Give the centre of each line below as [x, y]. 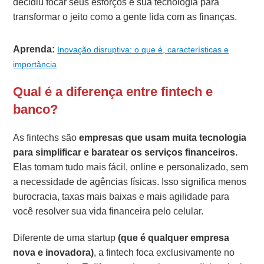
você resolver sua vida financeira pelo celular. [108, 212]
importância [35, 65]
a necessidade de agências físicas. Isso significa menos [130, 182]
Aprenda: [34, 49]
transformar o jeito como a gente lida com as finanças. [125, 17]
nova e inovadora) [54, 253]
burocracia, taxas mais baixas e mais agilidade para [121, 197]
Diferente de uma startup [66, 238]
